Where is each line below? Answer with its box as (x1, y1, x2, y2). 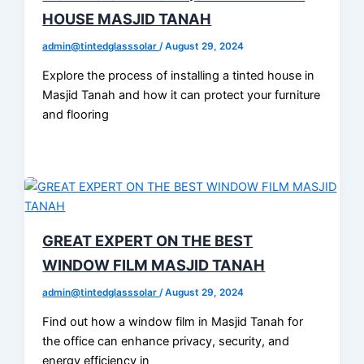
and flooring (42, 106, 110, 122)
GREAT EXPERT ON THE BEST (42, 232, 253, 250)
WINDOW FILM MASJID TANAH (42, 256, 266, 275)
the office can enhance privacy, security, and (42, 333, 290, 349)
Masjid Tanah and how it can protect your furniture (42, 87, 321, 102)
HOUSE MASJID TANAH (42, 10, 212, 28)
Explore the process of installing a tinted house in (42, 67, 315, 83)
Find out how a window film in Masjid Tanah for (42, 314, 304, 329)
